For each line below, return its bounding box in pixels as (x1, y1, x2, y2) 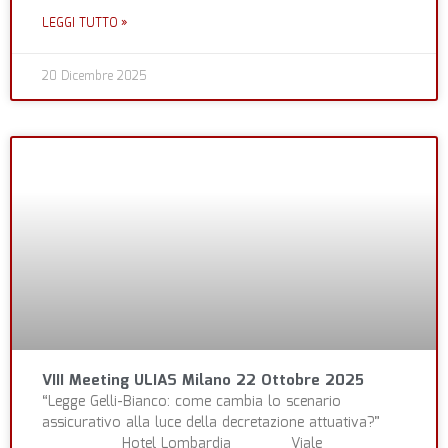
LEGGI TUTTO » (42, 14, 128, 34)
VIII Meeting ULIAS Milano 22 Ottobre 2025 (42, 369, 364, 394)
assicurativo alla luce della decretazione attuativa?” (42, 412, 400, 435)
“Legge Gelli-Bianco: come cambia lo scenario (42, 391, 341, 414)
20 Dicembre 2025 (42, 67, 147, 87)
